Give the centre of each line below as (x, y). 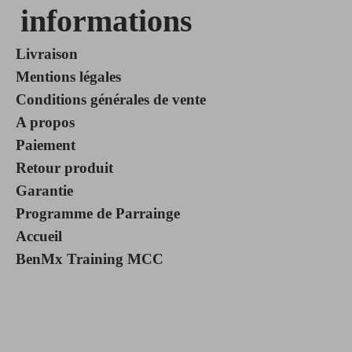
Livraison (46, 53)
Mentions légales (68, 76)
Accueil (38, 236)
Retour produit (64, 167)
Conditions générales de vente (110, 99)
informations (107, 20)
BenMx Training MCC (89, 258)
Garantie (44, 190)
